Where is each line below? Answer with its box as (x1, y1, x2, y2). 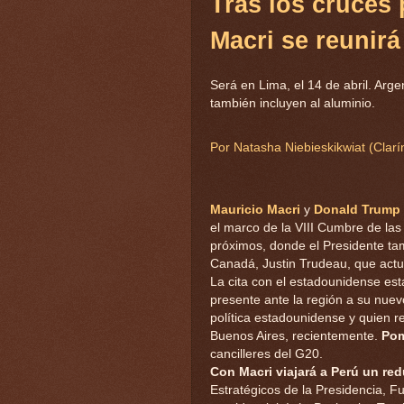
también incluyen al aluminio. (210, 96, 375, 110)
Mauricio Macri (210, 202, 300, 216)
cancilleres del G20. (210, 346, 323, 361)
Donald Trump (314, 202, 400, 216)
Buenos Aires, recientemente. (210, 328, 381, 343)
